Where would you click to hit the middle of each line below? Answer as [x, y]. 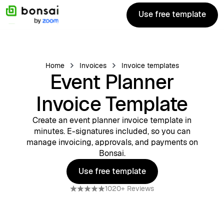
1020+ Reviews [129, 188]
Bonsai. [112, 153]
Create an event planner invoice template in [112, 120]
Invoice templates [150, 65]
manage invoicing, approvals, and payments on [112, 142]
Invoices [93, 65]
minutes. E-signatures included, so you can [112, 131]
